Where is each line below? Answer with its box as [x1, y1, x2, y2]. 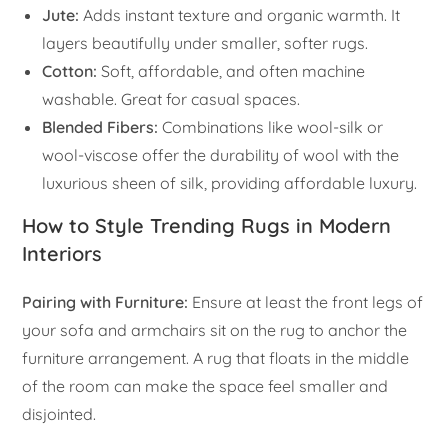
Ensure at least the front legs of [188, 292, 424, 313]
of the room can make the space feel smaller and [22, 376, 389, 397]
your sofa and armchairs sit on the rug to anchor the [22, 320, 408, 341]
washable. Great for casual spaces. [42, 89, 301, 110]
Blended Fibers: [42, 117, 159, 138]
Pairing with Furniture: [22, 292, 189, 313]
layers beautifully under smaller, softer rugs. [42, 33, 369, 54]
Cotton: [42, 61, 98, 82]
